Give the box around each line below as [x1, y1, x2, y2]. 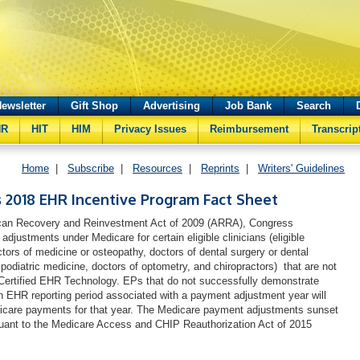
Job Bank [225, 100, 272, 112]
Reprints [201, 162, 239, 174]
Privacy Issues [114, 123, 186, 135]
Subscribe [67, 162, 114, 174]
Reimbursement [210, 123, 288, 135]
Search [297, 100, 331, 112]
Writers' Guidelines [258, 162, 345, 174]
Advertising [143, 100, 200, 112]
